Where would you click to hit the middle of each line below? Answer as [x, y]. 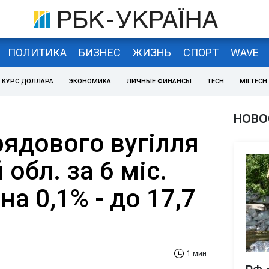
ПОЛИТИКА [37, 52]
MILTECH [253, 81]
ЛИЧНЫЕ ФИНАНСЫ [159, 81]
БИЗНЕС [99, 52]
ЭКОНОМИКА [90, 81]
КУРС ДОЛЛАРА [28, 81]
